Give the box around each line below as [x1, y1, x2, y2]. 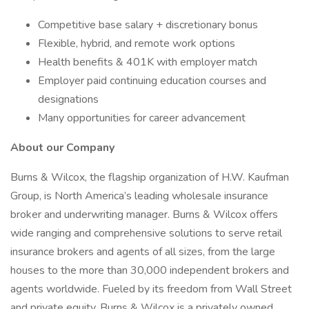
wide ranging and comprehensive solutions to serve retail [10, 226, 282, 241]
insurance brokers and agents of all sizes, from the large [10, 244, 275, 259]
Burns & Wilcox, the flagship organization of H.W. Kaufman [10, 170, 289, 185]
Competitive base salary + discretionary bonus [38, 17, 258, 32]
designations [38, 92, 99, 107]
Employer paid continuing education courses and [38, 73, 266, 88]
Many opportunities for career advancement [38, 110, 246, 126]
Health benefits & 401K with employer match [38, 54, 257, 70]
